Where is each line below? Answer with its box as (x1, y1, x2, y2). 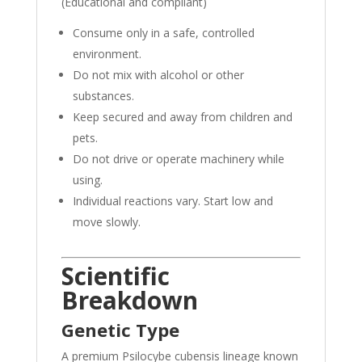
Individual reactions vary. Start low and (72, 193, 273, 209)
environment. (72, 46, 141, 62)
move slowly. (72, 214, 141, 230)
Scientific (61, 259, 170, 293)
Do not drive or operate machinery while (72, 151, 284, 167)
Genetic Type (61, 318, 179, 343)
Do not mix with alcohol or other (72, 67, 244, 83)
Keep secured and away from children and (72, 109, 293, 125)
